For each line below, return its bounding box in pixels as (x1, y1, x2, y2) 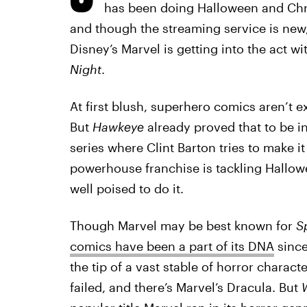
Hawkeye (92, 119, 147, 134)
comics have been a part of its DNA (69, 238, 274, 254)
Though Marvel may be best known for (69, 218, 296, 233)
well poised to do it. (69, 181, 184, 196)
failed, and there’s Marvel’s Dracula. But (69, 280, 302, 295)
